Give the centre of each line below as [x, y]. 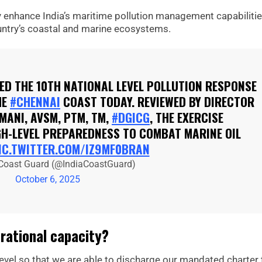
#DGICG [131, 118]
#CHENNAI [35, 102]
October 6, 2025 [48, 180]
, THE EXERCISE [187, 118]
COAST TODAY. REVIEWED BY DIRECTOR [157, 102]
